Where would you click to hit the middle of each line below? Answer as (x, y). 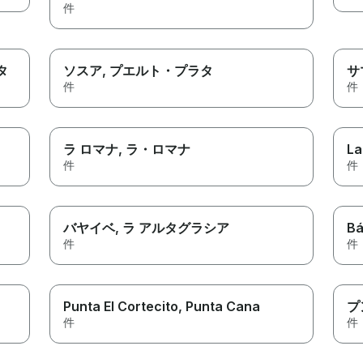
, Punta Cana (220, 306)
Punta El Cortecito (121, 306)
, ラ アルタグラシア (173, 227)
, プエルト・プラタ (158, 70)
